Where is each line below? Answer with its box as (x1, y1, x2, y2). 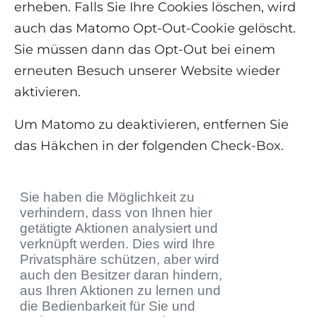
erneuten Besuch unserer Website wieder (14, 63, 280, 79)
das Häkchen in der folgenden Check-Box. (14, 138, 284, 154)
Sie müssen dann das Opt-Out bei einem (14, 42, 275, 58)
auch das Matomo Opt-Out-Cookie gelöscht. (14, 21, 296, 37)
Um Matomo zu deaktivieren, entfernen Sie (14, 117, 289, 133)
